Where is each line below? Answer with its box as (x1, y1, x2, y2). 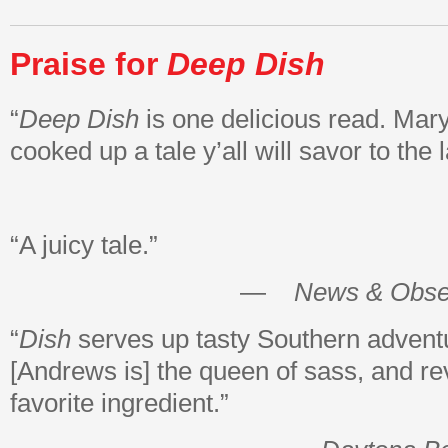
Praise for (10, 46, 167, 82)
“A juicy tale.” (10, 231, 158, 259)
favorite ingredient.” (10, 389, 229, 417)
